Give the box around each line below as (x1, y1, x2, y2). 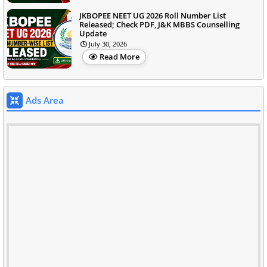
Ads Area (26, 94, 64, 106)
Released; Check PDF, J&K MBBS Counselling (79, 18, 240, 30)
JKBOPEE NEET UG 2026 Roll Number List (79, 10, 226, 21)
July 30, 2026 (89, 39, 127, 48)
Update (79, 27, 107, 39)
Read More (100, 51, 139, 62)
